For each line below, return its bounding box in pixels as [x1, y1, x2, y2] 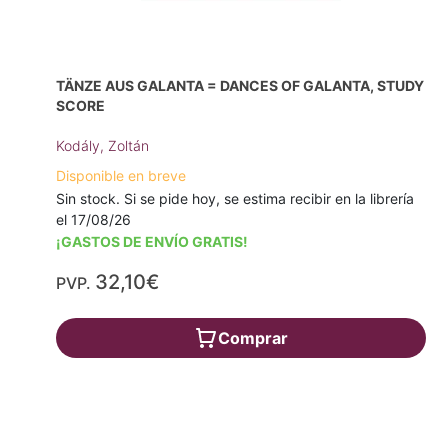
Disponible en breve [56, 166, 186, 184]
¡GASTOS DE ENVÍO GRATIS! [56, 232, 248, 250]
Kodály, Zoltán [56, 136, 149, 154]
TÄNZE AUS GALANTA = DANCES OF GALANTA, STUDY [56, 76, 424, 94]
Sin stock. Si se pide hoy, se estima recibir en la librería [56, 189, 414, 207]
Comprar [217, 327, 288, 348]
